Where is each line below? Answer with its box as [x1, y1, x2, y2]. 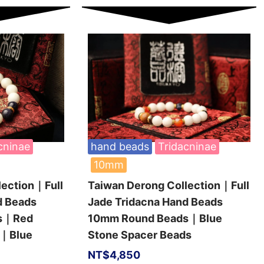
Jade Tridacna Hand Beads [87, 196, 223, 208]
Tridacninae [157, 140, 216, 153]
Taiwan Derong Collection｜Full [87, 179, 249, 192]
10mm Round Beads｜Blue [87, 212, 222, 225]
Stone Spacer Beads [87, 229, 192, 241]
